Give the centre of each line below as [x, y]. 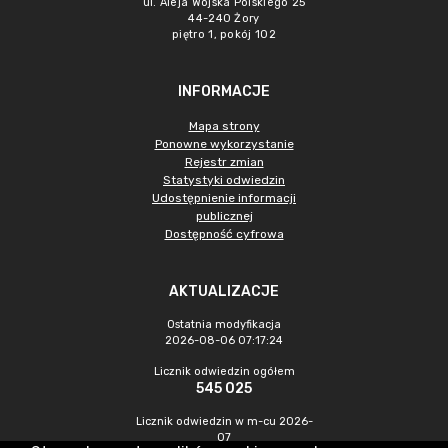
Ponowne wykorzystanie [224, 144]
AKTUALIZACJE [224, 291]
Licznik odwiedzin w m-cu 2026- [224, 421]
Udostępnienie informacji [224, 198]
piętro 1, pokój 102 [224, 34]
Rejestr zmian [224, 162]
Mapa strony [224, 126]
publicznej [224, 216]
